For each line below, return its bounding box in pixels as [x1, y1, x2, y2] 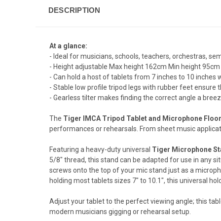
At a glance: [49, 41, 87, 50]
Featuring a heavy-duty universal [49, 145, 152, 153]
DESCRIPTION [48, 5, 101, 14]
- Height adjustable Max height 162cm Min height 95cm [49, 62, 220, 71]
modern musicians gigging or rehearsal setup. [49, 207, 191, 216]
